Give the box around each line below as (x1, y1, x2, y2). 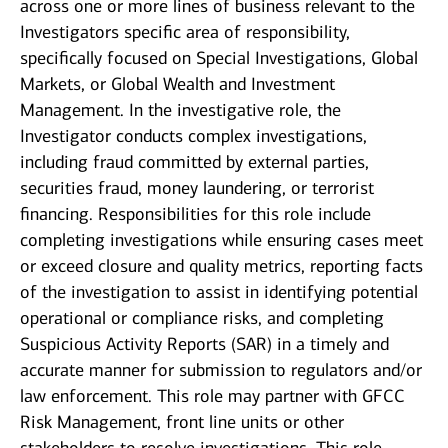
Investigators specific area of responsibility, (20, 21, 350, 44)
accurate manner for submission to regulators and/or (20, 359, 422, 382)
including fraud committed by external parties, (20, 151, 369, 174)
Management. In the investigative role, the (20, 99, 341, 122)
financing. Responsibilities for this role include (20, 203, 371, 226)
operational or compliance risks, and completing (20, 307, 384, 330)
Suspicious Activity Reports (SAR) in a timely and (20, 333, 389, 356)
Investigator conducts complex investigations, (20, 125, 367, 148)
